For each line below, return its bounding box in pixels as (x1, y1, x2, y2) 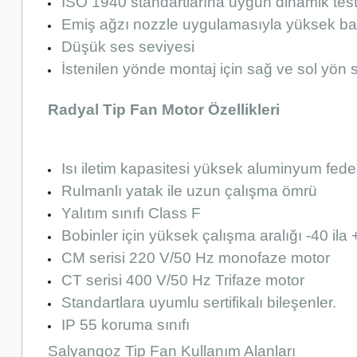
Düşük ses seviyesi (61, 37, 194, 55)
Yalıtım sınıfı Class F (61, 204, 205, 222)
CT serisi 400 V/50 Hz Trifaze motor (61, 271, 304, 288)
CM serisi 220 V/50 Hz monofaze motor (61, 249, 330, 266)
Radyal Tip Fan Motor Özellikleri (48, 100, 280, 118)
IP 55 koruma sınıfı (61, 316, 190, 333)
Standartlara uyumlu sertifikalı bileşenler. (61, 293, 336, 311)
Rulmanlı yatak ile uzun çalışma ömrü (61, 182, 317, 199)
